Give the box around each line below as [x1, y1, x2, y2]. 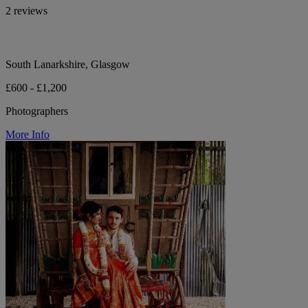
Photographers [5, 105, 68, 118]
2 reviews [5, 5, 47, 17]
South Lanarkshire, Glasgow [5, 58, 130, 71]
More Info [5, 129, 49, 141]
